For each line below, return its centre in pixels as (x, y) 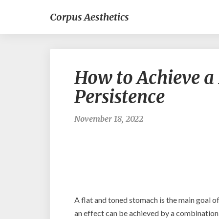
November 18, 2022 (109, 119)
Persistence (120, 97)
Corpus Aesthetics (89, 17)
